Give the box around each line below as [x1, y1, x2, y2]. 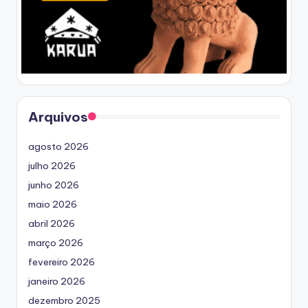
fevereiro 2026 [28, 256, 95, 269]
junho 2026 [28, 179, 79, 192]
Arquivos [28, 109, 88, 126]
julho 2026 [28, 159, 76, 173]
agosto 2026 [28, 140, 89, 153]
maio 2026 [28, 198, 77, 211]
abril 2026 [28, 217, 75, 230]
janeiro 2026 [28, 275, 85, 288]
